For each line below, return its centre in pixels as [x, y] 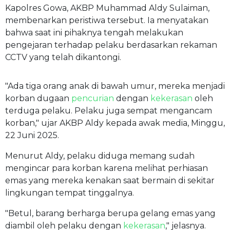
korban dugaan [38, 98]
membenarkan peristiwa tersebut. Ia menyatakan [107, 20]
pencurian [93, 98]
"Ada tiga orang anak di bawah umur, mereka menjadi [115, 86]
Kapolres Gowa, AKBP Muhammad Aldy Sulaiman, [107, 8]
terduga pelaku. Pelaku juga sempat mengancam [109, 110]
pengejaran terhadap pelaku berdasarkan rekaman [111, 45]
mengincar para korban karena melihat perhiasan [107, 168]
